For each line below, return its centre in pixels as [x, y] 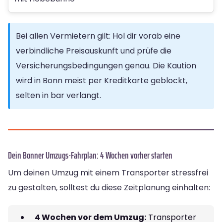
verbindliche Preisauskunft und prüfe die [94, 51]
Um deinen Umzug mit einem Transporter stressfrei [108, 172]
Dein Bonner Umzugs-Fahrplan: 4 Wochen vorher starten [90, 155]
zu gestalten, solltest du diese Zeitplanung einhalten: [109, 187]
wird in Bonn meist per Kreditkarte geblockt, [102, 80]
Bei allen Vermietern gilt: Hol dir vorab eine [98, 36]
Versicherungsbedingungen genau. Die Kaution [106, 65]
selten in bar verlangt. [58, 95]
